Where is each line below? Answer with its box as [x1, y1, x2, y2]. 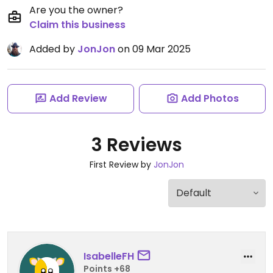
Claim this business [29, 18, 126, 32]
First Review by [89, 158, 154, 171]
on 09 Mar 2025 [115, 42, 191, 56]
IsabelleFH [83, 249, 134, 263]
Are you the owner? [29, 3, 123, 17]
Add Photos [180, 91, 239, 105]
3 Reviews [91, 132, 182, 158]
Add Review [49, 91, 107, 105]
